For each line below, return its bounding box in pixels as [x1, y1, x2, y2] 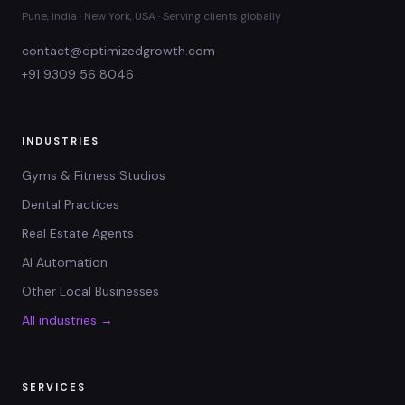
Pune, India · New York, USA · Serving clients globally [22, 8, 281, 24]
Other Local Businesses [22, 282, 159, 299]
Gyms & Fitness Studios [22, 166, 165, 184]
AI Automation [22, 253, 108, 270]
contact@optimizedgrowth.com [22, 42, 215, 59]
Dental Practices [22, 195, 119, 212]
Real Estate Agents [22, 224, 134, 241]
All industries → [22, 311, 113, 328]
